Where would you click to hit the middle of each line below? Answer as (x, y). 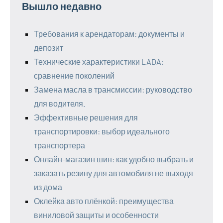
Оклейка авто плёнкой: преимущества (104, 201)
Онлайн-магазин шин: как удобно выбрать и (114, 159)
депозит (49, 48)
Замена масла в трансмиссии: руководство (113, 90)
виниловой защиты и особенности (96, 215)
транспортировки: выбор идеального (102, 131)
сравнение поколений (74, 76)
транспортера (59, 145)
